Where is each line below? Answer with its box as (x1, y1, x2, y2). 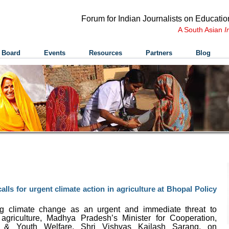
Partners (146, 49, 172, 57)
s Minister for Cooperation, (113, 214, 217, 222)
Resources (89, 49, 122, 57)
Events (44, 49, 65, 57)
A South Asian (178, 26, 224, 34)
